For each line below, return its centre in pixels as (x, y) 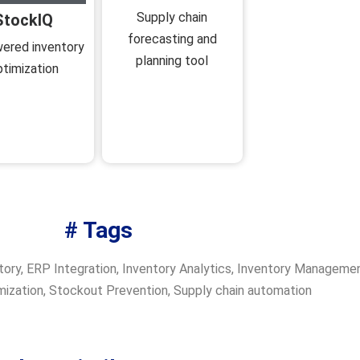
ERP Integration (72, 269)
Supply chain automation (243, 291)
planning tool (172, 61)
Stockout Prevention (108, 291)
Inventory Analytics (177, 269)
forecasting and (172, 39)
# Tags (98, 231)
